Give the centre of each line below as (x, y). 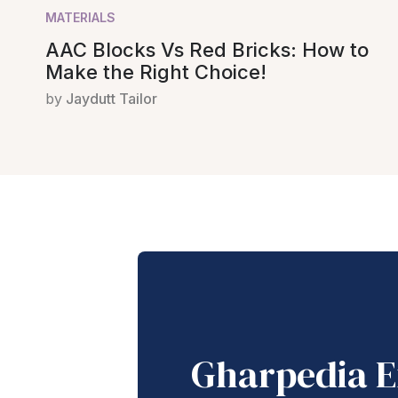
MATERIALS (80, 17)
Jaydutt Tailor (111, 98)
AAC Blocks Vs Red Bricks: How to (207, 49)
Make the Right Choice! (156, 72)
